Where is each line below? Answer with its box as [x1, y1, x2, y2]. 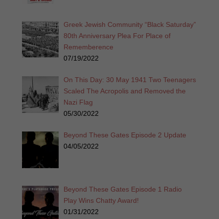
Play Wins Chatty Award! [64, 196, 139, 204]
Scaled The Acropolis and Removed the [64, 87, 186, 95]
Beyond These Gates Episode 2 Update [64, 131, 187, 139]
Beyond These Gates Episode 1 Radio [64, 185, 182, 193]
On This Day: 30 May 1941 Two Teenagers [64, 76, 197, 84]
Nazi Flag [64, 98, 93, 107]
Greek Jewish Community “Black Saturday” [64, 21, 197, 29]
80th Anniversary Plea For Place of [64, 32, 171, 40]
